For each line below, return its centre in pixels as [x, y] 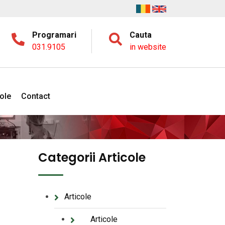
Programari [54, 35]
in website [148, 47]
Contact [36, 96]
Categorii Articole [92, 157]
